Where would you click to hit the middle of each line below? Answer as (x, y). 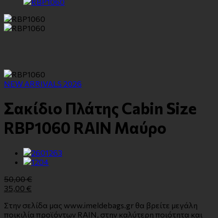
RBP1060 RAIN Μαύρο (85, 128)
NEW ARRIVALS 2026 (43, 83)
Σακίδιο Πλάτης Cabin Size (100, 108)
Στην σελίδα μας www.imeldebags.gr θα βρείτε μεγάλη (101, 205)
